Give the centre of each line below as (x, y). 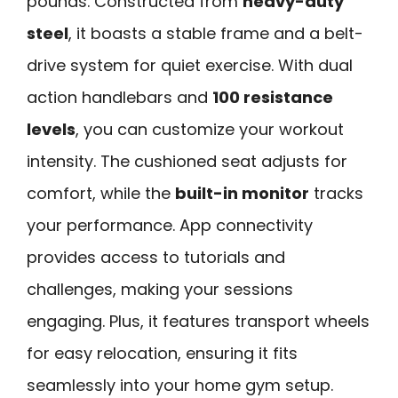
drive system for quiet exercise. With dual (190, 65)
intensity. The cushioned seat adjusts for (187, 161)
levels (51, 129)
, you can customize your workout (210, 129)
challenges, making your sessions (160, 289)
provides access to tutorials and (156, 257)
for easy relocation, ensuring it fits (162, 353)
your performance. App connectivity (170, 225)
